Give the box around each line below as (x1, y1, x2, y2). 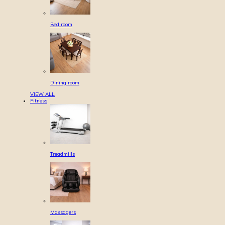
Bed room (50, 21, 72, 28)
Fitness (30, 97, 47, 104)
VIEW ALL (30, 91, 55, 97)
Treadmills (50, 151, 75, 157)
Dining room (50, 79, 79, 86)
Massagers (50, 209, 76, 215)
